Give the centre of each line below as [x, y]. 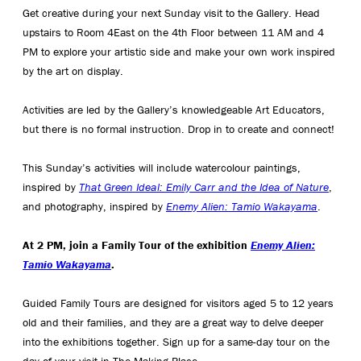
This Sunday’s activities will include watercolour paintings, [162, 168]
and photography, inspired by [94, 207]
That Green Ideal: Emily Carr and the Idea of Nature [204, 187]
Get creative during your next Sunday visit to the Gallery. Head [171, 13]
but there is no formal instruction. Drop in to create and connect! [178, 129]
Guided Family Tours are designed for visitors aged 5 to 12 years [178, 303]
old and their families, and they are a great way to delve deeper [173, 323]
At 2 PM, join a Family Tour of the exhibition [137, 245]
